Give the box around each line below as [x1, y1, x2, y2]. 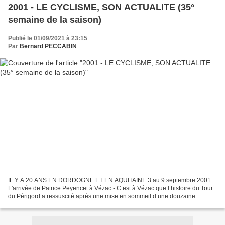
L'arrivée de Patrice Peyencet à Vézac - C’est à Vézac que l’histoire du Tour [8, 185, 213, 192]
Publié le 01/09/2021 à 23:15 [8, 34, 87, 42]
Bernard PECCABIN [20, 42, 77, 50]
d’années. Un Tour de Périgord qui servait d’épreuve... [8, 201, 155, 208]
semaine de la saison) [8, 14, 101, 25]
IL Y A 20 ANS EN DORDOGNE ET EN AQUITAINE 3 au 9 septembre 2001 [8, 177, 211, 184]
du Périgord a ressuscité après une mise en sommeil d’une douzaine [8, 193, 195, 200]
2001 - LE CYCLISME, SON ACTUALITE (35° [8, 2, 194, 12]
